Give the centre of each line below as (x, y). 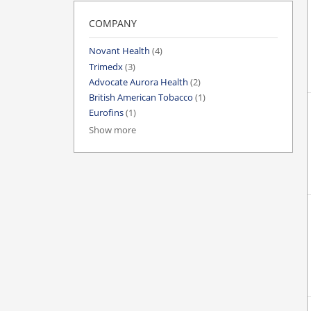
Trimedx (106, 67)
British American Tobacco (141, 98)
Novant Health (119, 51)
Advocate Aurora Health (138, 82)
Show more (112, 131)
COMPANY (113, 24)
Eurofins (106, 113)
